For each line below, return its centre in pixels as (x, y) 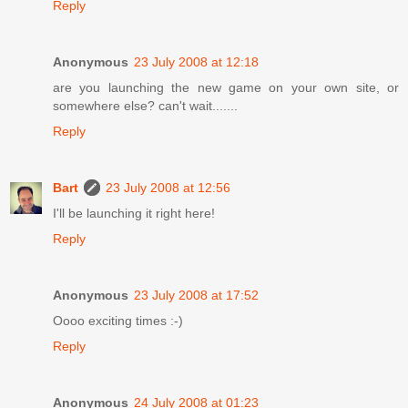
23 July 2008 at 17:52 (196, 295)
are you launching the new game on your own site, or (226, 87)
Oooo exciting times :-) (118, 320)
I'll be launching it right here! (134, 213)
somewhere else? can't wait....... (145, 105)
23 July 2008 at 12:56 (168, 187)
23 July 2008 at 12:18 (196, 61)
